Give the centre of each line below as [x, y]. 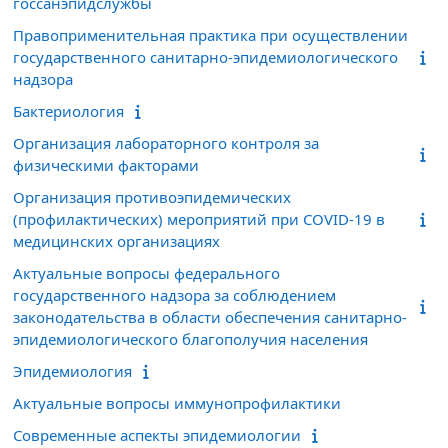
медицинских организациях [116, 240]
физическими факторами [106, 164]
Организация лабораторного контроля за [166, 142]
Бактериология [68, 110]
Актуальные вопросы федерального [146, 272]
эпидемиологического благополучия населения [190, 338]
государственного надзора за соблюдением [174, 294]
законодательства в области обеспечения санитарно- [210, 316]
